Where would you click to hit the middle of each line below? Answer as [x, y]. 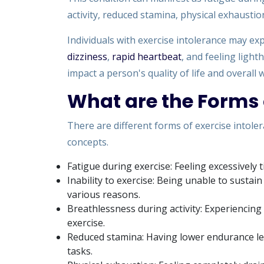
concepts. [88, 142]
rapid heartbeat [147, 57]
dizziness [87, 57]
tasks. [80, 251]
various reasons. [104, 194]
